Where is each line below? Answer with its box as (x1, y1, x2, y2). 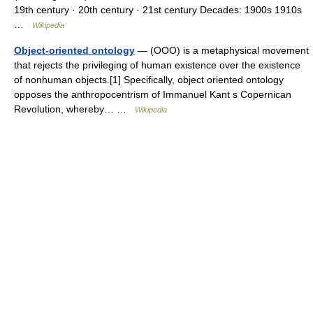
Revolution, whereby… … (14, 103, 135, 115)
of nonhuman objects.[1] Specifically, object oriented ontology (14, 74, 284, 85)
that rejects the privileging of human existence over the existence (14, 59, 300, 71)
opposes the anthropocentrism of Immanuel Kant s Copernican (14, 89, 291, 100)
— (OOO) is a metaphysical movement (135, 45, 309, 56)
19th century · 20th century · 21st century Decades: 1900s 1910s (14, 4, 302, 15)
